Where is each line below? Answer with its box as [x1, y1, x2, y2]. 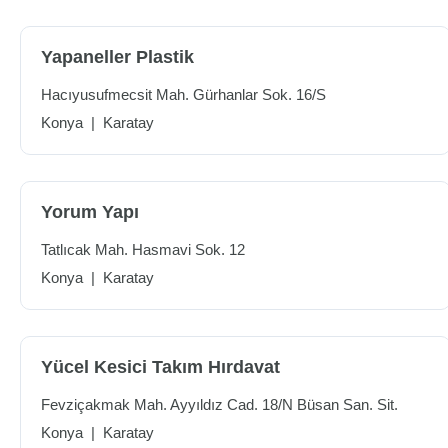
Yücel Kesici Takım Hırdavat [41, 357, 280, 377]
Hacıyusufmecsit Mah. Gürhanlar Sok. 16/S [41, 86, 326, 103]
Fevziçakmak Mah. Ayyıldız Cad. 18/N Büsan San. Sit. [41, 396, 398, 413]
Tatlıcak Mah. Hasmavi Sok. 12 [41, 241, 245, 258]
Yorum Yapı [41, 202, 139, 222]
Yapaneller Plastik [41, 47, 194, 67]
